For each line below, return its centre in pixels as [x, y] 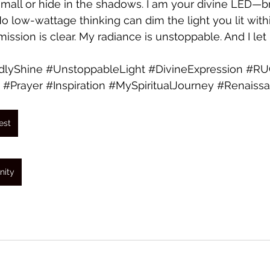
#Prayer [23, 85]
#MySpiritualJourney [161, 85]
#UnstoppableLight [96, 69]
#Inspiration [76, 85]
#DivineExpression [196, 69]
